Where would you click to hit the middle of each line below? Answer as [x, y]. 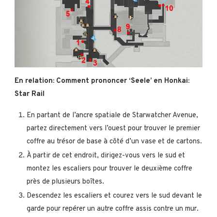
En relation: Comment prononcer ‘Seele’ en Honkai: [102, 81]
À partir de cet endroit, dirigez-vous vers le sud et [106, 155]
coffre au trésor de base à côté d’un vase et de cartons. [114, 141]
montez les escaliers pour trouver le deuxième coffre [109, 169]
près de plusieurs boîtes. [65, 182]
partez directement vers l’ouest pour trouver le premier [113, 128]
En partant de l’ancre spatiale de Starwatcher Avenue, [112, 115]
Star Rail [30, 94]
